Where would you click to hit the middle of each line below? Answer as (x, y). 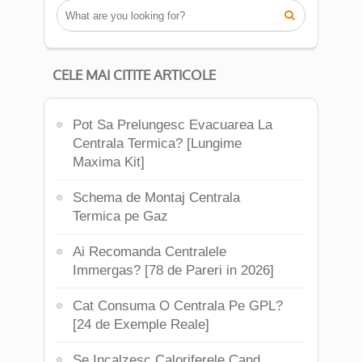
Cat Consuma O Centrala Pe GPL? (178, 306)
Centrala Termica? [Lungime (157, 143)
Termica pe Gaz (120, 216)
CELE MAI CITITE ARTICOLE (134, 75)
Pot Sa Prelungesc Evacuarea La (173, 125)
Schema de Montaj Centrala (156, 198)
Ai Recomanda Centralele (149, 252)
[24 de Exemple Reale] (141, 324)
